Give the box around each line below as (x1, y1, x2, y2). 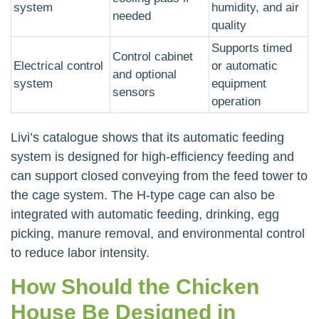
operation (211, 94, 261, 108)
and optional (113, 67, 177, 81)
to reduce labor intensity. (11, 245, 150, 260)
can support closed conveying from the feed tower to (11, 168, 308, 183)
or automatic (211, 58, 278, 73)
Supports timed (211, 41, 292, 55)
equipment (211, 76, 266, 90)
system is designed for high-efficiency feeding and (11, 149, 294, 164)
